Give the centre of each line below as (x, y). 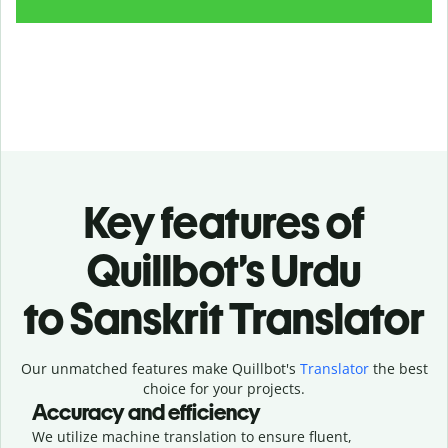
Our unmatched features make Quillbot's (160, 368)
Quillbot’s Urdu (224, 270)
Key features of (224, 222)
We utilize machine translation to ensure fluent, (192, 436)
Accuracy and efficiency (146, 412)
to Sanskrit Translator (224, 318)
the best (398, 368)
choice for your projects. (224, 388)
